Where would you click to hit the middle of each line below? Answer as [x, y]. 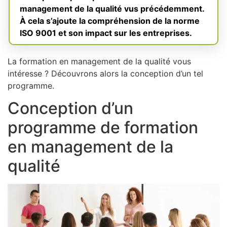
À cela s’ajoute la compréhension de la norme [110, 21]
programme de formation [103, 128]
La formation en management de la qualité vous [99, 61]
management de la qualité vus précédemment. [112, 8]
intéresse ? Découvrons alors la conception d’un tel [105, 73]
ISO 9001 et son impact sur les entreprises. [106, 33]
